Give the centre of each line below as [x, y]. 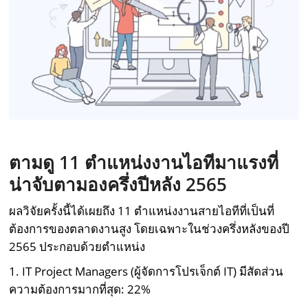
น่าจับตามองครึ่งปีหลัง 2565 [121, 185]
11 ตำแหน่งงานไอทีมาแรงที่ [169, 163]
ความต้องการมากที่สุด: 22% [80, 289]
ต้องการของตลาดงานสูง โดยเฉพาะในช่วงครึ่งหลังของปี [150, 229]
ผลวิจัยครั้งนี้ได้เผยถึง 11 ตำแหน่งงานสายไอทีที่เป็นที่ [142, 211]
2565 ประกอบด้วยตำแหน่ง [77, 247]
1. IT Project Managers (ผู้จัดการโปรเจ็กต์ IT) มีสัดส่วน [146, 272]
